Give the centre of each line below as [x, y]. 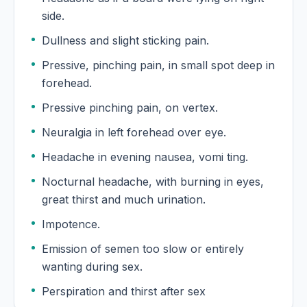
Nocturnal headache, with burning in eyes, [153, 182]
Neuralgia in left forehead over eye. [134, 133]
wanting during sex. [92, 267]
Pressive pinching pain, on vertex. [130, 108]
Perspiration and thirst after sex [124, 292]
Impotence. [71, 224]
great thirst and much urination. [181, 200]
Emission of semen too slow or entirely [143, 249]
